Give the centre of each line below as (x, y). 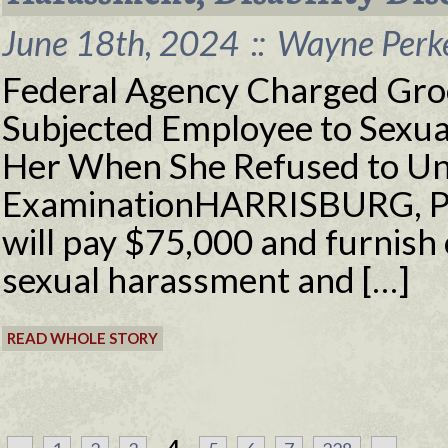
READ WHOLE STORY (82, 338)
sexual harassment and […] (206, 279)
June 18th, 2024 (124, 42)
